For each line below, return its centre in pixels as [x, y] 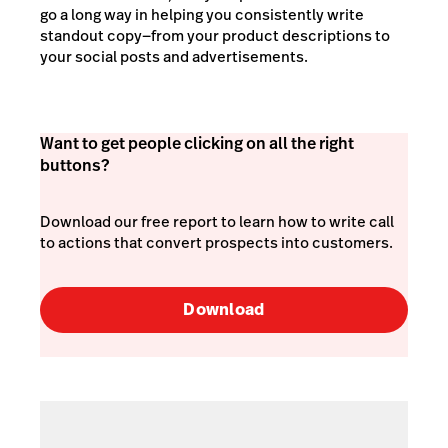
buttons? [74, 165]
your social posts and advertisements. [174, 56]
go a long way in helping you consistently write [202, 14]
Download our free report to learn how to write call [217, 221]
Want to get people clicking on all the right [197, 143]
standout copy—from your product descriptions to [215, 35]
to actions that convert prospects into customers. [216, 242]
